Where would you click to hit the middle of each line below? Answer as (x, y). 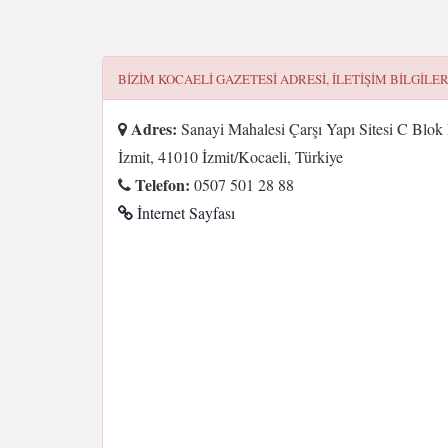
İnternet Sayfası (184, 212)
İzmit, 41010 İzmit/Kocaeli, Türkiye (230, 156)
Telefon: (160, 184)
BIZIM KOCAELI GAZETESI (197, 79)
